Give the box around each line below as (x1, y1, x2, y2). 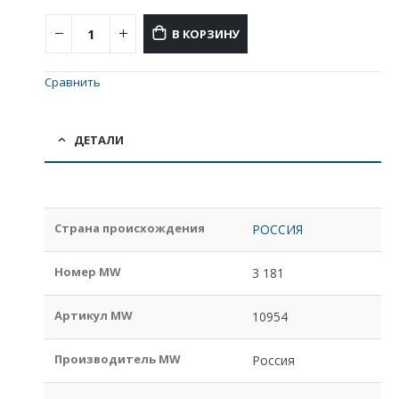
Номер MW (54, 263, 122, 280)
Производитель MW (54, 350, 182, 367)
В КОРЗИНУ (171, 26, 240, 43)
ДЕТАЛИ (74, 131, 124, 148)
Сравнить (45, 74, 101, 91)
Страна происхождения (54, 219, 206, 236)
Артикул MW (54, 306, 134, 323)
